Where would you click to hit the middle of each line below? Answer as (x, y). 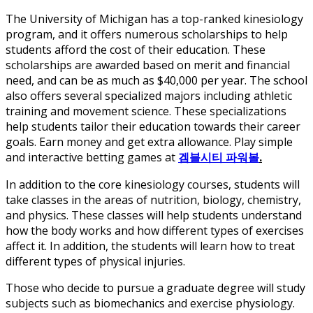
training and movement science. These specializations (146, 111)
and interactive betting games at (92, 158)
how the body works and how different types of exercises (155, 231)
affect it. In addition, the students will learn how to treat (150, 246)
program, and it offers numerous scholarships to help (147, 35)
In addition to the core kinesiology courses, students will (153, 185)
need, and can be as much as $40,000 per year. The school (156, 81)
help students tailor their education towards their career (153, 127)
